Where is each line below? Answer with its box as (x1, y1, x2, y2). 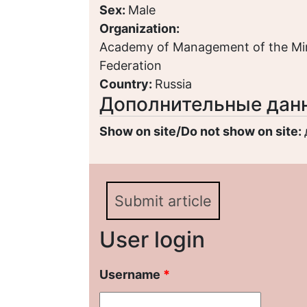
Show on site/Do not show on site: (99, 124, 304, 138)
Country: (99, 77, 155, 91)
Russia (155, 77, 192, 91)
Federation (99, 58, 162, 73)
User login (99, 226, 205, 253)
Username (99, 267, 163, 282)
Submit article (114, 192, 212, 210)
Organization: (99, 21, 182, 36)
